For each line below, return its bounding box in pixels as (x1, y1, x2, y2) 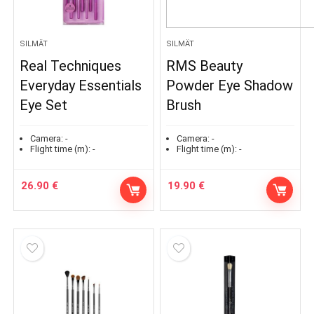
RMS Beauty (166, 57, 243, 74)
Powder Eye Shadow (166, 76, 294, 94)
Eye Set (20, 96, 68, 114)
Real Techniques (20, 57, 122, 74)
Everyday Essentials (20, 76, 142, 94)
